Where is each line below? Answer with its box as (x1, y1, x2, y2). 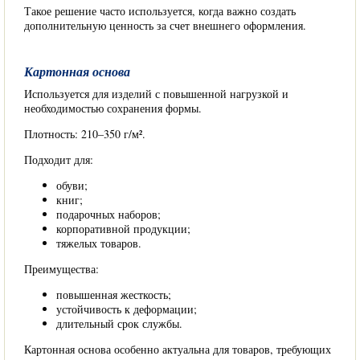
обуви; (56, 178, 88, 193)
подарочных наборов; (56, 207, 161, 222)
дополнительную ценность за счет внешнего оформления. (24, 18, 306, 33)
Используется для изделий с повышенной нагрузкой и (24, 86, 288, 101)
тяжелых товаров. (56, 235, 141, 251)
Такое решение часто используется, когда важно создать (24, 3, 296, 18)
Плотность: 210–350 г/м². (24, 126, 145, 141)
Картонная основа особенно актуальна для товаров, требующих (24, 342, 331, 357)
